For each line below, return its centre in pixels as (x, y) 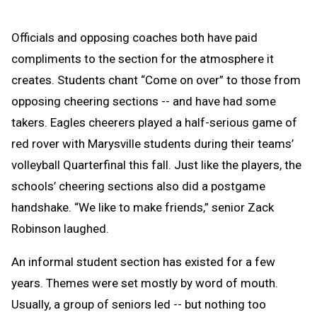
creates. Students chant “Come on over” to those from (156, 80)
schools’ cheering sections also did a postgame (138, 186)
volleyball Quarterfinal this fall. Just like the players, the (156, 165)
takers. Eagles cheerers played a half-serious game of (154, 123)
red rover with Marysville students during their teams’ (152, 144)
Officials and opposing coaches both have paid (134, 38)
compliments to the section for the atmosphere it (143, 59)
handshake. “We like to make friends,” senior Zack (143, 208)
